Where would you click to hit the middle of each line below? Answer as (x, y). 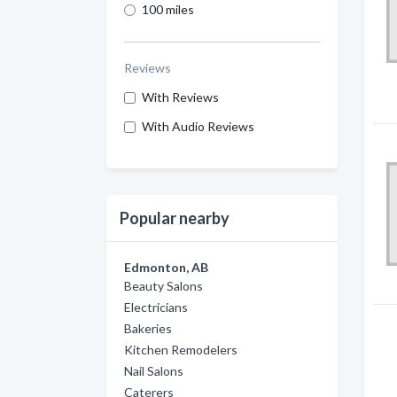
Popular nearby (175, 218)
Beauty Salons (163, 286)
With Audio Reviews (198, 126)
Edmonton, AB (166, 267)
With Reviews (180, 97)
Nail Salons (154, 371)
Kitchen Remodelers (181, 350)
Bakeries (148, 328)
